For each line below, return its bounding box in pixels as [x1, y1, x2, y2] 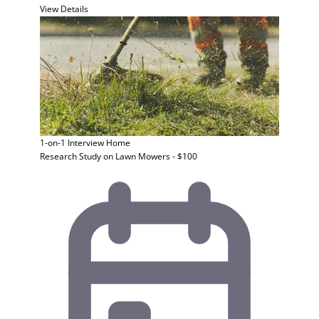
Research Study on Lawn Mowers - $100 [40, 150, 197, 162]
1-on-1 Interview [40, 137, 104, 149]
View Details [40, 3, 88, 15]
